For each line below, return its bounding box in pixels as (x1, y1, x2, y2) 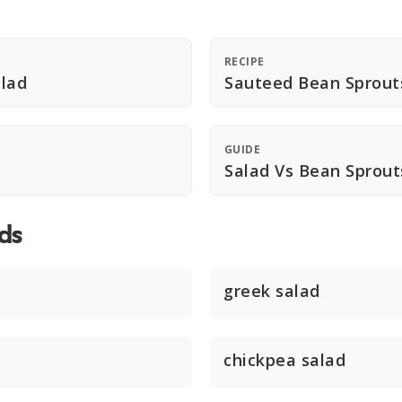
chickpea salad (223, 349, 345, 371)
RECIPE (224, 54, 265, 69)
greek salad (223, 280, 320, 301)
